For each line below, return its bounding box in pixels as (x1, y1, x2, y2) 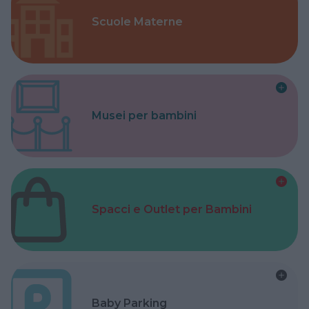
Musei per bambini (92, 109, 197, 123)
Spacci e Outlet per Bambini (92, 203, 252, 217)
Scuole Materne (92, 15, 183, 29)
